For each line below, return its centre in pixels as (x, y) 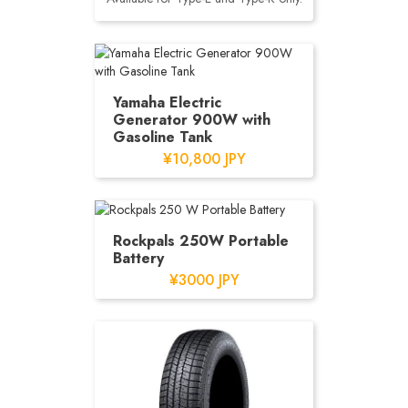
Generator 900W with (192, 120)
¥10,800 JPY (204, 159)
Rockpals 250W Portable (201, 241)
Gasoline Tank (163, 137)
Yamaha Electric (167, 102)
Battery (138, 258)
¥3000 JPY (204, 280)
